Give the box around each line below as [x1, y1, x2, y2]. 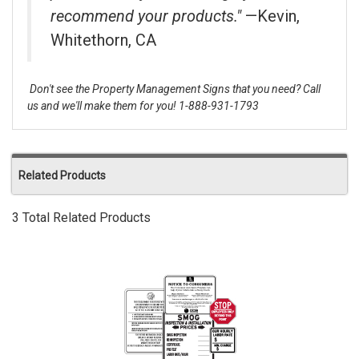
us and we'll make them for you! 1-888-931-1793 [27, 99, 259, 113]
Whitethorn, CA [50, 30, 156, 50]
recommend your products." [50, 6, 245, 26]
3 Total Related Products [12, 210, 151, 226]
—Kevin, [245, 6, 300, 26]
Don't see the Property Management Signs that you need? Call [30, 83, 321, 96]
